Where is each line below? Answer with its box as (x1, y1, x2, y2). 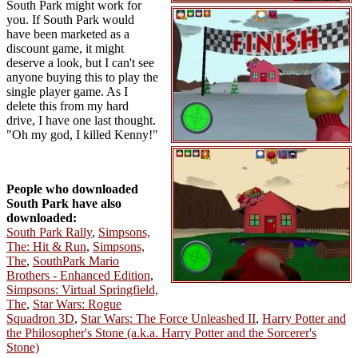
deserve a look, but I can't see (6, 56, 154, 70)
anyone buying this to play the (6, 70, 158, 84)
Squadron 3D (6, 312, 74, 325)
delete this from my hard (6, 99, 129, 113)
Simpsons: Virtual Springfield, (6, 283, 158, 296)
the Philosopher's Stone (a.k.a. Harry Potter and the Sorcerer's (6, 326, 316, 340)
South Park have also (6, 197, 121, 210)
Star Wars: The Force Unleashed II (81, 312, 256, 325)
